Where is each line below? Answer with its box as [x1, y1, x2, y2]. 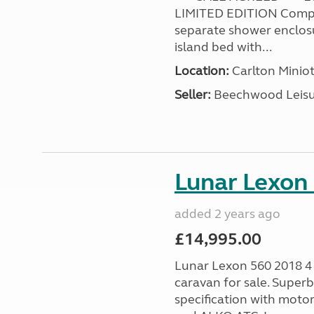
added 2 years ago [174, 206, 280, 221]
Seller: [174, 87, 211, 102]
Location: [174, 63, 229, 78]
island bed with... [174, 39, 272, 55]
